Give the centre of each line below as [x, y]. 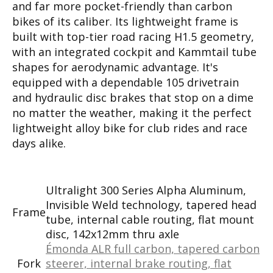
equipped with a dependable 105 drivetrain [126, 82]
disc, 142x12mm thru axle [112, 234]
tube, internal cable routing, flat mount [150, 219]
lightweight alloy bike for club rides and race [130, 128]
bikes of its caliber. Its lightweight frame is [125, 21]
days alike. [39, 143]
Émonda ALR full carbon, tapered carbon [153, 248]
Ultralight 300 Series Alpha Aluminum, [146, 190]
